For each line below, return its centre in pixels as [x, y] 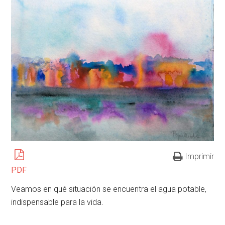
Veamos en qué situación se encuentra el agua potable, [109, 189]
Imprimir [199, 156]
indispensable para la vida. [58, 202]
